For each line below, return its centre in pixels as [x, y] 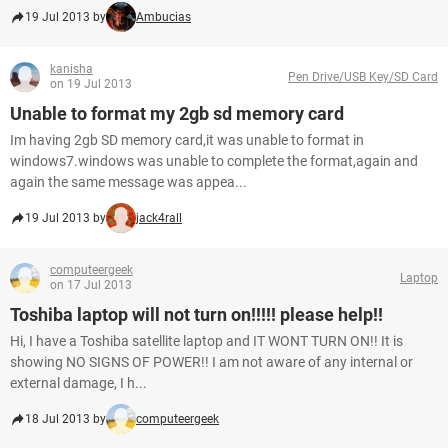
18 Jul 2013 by [65, 419]
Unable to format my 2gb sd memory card [177, 113]
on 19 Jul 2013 [91, 84]
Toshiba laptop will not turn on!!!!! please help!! [196, 314]
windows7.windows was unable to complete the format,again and [214, 161]
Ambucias [163, 17]
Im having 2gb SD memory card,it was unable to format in [187, 140]
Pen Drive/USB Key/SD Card [363, 76]
